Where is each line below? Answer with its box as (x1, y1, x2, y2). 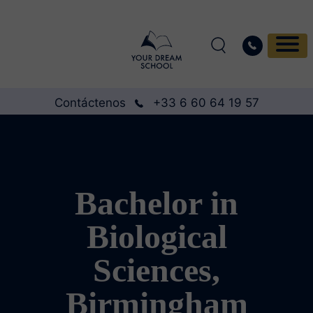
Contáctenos (54, 96, 126, 110)
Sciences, (93, 252, 220, 289)
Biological (86, 218, 227, 255)
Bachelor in (75, 184, 238, 221)
